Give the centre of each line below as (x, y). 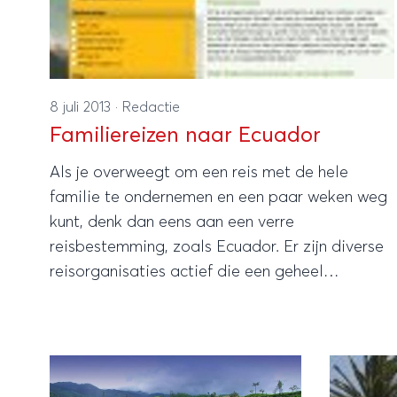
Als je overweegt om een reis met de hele (199, 172)
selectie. (80, 346)
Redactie (151, 107)
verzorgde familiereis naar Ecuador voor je (205, 296)
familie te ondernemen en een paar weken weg (218, 197)
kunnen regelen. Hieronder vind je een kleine (208, 321)
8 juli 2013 (82, 107)
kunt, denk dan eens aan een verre (172, 222)
